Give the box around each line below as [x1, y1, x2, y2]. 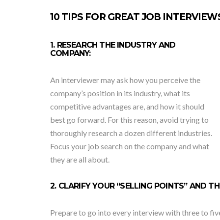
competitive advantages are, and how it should [50, 102, 204, 111]
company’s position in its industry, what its [50, 88, 190, 98]
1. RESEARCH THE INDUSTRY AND [50, 40, 176, 50]
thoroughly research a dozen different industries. [50, 128, 212, 137]
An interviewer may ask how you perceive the [50, 75, 200, 84]
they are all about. [50, 155, 110, 164]
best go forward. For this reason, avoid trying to [50, 115, 209, 124]
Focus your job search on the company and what [50, 141, 209, 151]
